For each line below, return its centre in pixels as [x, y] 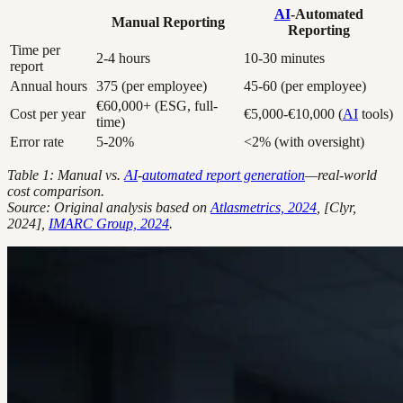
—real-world [341, 175]
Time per [35, 50]
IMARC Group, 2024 [109, 224]
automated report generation [224, 175]
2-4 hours [123, 58]
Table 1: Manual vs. [66, 175]
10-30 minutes [284, 58]
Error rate [37, 142]
